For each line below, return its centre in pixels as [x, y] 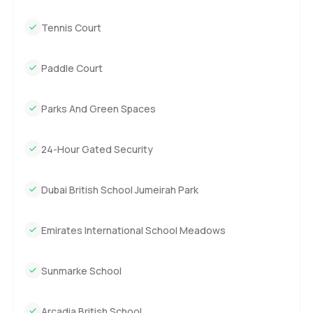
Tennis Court [71, 27]
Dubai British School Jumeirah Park [119, 189]
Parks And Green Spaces [98, 108]
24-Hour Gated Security [97, 149]
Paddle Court [72, 68]
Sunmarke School [81, 270]
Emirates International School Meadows [133, 230]
